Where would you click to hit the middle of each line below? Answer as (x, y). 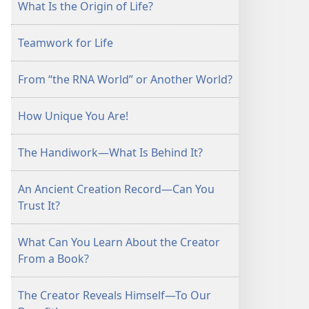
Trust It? (39, 206)
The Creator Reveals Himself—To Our (114, 295)
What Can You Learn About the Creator (119, 242)
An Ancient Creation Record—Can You (116, 189)
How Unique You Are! (73, 116)
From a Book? (53, 259)
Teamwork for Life (66, 43)
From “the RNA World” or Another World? (125, 79)
